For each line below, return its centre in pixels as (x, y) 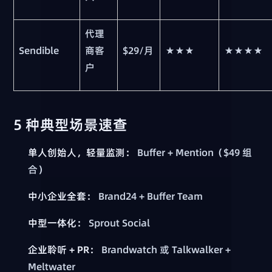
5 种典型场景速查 (71, 125)
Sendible (39, 51)
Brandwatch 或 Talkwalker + (165, 250)
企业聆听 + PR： (64, 250)
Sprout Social (118, 223)
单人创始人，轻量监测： (82, 153)
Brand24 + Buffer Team (150, 196)
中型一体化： (57, 223)
